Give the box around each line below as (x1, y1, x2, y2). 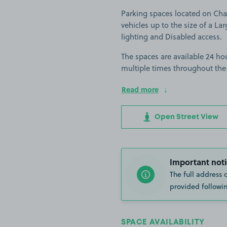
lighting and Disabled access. (121, 31, 222, 43)
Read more (122, 84, 159, 95)
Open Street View (153, 114, 218, 121)
